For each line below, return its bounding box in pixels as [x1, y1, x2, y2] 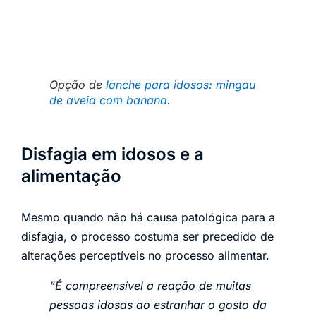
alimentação [21, 166, 121, 187]
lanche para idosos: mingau [106, 78, 255, 92]
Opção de [49, 78, 106, 92]
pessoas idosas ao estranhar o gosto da [49, 298, 267, 312]
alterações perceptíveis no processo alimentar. [21, 248, 269, 263]
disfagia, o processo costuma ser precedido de [21, 229, 274, 244]
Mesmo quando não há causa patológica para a [21, 210, 275, 225]
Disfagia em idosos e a [21, 144, 204, 165]
